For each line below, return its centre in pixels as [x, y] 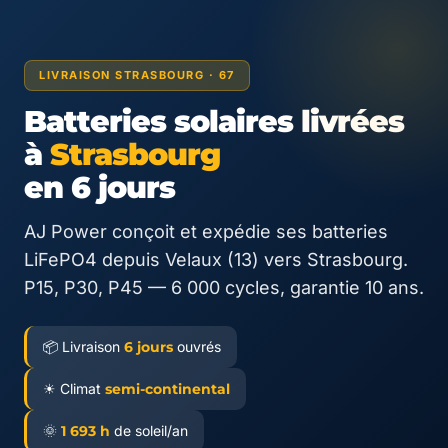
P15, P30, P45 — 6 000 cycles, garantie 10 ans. [224, 287]
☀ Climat [74, 388]
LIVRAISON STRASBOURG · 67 [137, 75]
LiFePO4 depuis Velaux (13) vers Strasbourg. [216, 259]
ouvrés [197, 346]
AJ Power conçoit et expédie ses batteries [206, 231]
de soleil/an [149, 430]
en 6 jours [99, 187]
